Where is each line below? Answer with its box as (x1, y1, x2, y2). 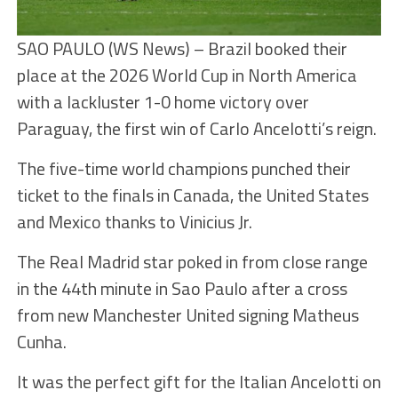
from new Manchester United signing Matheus (16, 301, 359, 330)
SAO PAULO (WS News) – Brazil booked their (16, 35, 347, 63)
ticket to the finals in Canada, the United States (16, 181, 369, 210)
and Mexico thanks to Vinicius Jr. (16, 208, 252, 236)
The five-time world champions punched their (16, 155, 351, 183)
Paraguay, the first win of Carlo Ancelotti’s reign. (16, 115, 377, 143)
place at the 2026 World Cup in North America (16, 61, 357, 90)
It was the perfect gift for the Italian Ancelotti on (16, 368, 381, 396)
